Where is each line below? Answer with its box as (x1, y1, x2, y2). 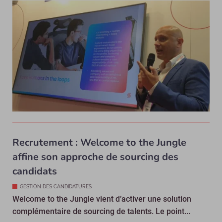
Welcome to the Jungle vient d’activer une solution (12, 194, 191, 204)
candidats (12, 164, 57, 178)
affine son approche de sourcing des (12, 150, 178, 164)
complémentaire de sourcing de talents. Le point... (12, 206, 190, 216)
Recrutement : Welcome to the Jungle (12, 135, 186, 149)
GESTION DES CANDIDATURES (20, 183, 92, 189)
